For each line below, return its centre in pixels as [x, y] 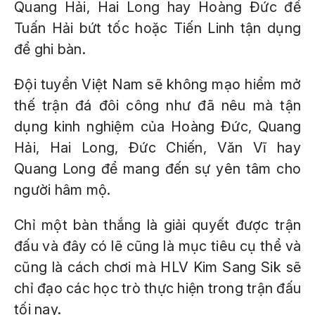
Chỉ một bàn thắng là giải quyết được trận [157, 225]
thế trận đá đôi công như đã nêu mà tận [157, 105]
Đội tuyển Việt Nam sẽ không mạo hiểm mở [157, 84]
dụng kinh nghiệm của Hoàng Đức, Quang [157, 127]
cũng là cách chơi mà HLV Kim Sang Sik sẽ [157, 267]
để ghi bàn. [50, 49]
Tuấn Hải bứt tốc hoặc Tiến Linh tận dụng [157, 28]
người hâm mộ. [63, 190]
